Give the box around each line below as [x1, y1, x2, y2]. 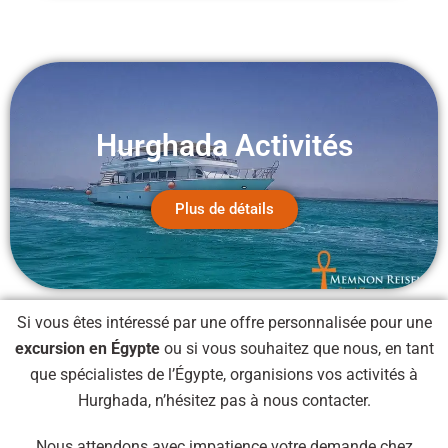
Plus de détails [174, 199, 274, 218]
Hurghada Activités [95, 127, 353, 163]
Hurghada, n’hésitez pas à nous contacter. [77, 390, 371, 410]
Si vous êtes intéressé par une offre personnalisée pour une [16, 312, 432, 332]
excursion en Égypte [14, 338, 160, 358]
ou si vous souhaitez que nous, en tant [159, 338, 434, 358]
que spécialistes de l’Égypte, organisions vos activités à [30, 364, 418, 384]
